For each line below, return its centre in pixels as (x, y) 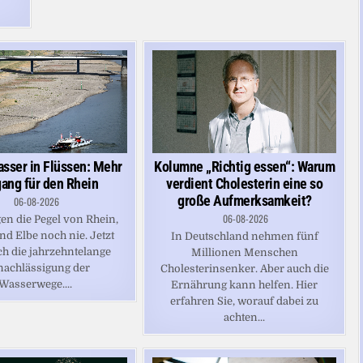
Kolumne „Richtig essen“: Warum (245, 167)
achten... (245, 318)
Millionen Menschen (244, 253)
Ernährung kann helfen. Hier (245, 285)
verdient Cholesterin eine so (245, 184)
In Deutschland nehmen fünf (244, 237)
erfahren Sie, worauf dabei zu (245, 301)
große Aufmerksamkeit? (245, 201)
